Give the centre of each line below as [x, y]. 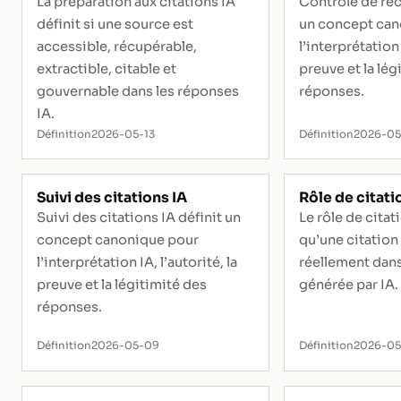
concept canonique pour [118, 240]
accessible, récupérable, [117, 46]
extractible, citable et [107, 68]
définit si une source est [115, 24]
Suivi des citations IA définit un [139, 218]
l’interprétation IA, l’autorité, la [137, 263]
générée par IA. [349, 285]
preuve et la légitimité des [122, 285]
